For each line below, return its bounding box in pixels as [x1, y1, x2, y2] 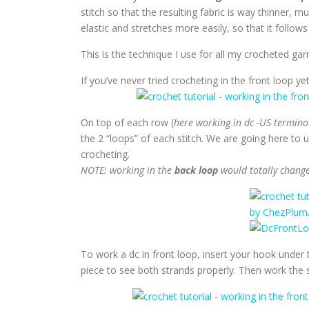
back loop [175, 163, 218, 177]
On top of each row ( [81, 116, 174, 129]
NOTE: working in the [81, 163, 175, 177]
